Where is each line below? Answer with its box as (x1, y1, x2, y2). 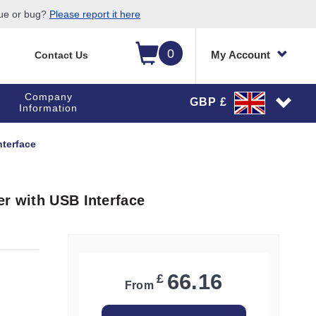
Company (24, 91, 73, 102)
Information (19, 102, 78, 114)
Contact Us (34, 49, 88, 61)
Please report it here (49, 8, 140, 20)
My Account (211, 49, 270, 61)
